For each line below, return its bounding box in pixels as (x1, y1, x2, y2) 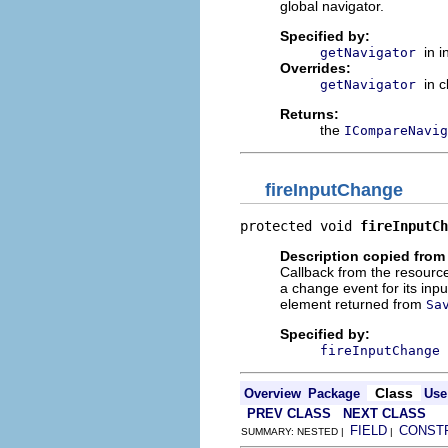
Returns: (280, 105, 339, 122)
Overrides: (280, 59, 351, 76)
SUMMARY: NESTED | (241, 426, 350, 437)
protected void (240, 218, 360, 234)
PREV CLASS (247, 406, 331, 421)
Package (308, 386, 360, 401)
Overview (244, 386, 301, 401)
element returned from (280, 296, 426, 312)
